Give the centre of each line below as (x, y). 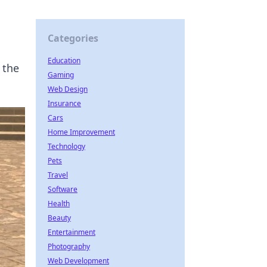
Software (63, 189)
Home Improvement (81, 132)
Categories (73, 38)
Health (59, 204)
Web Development (78, 261)
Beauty (59, 218)
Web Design (68, 89)
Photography (69, 246)
